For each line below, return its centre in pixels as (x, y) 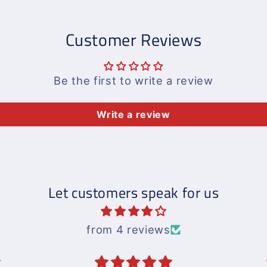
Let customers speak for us (133, 192)
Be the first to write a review (133, 80)
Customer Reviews (133, 40)
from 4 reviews (128, 229)
